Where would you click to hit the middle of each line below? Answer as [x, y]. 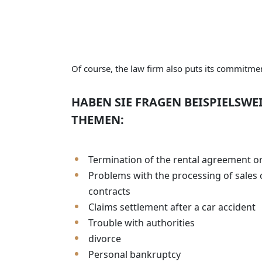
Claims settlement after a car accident [172, 207]
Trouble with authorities [142, 223]
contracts [109, 192]
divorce [105, 239]
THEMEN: [98, 120]
